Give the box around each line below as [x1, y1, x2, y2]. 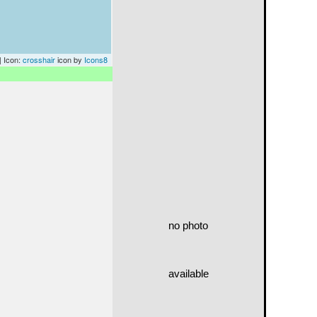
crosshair [23, 54, 55, 65]
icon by [55, 54, 84, 65]
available [168, 267, 209, 279]
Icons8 [84, 54, 108, 65]
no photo [168, 219, 208, 231]
